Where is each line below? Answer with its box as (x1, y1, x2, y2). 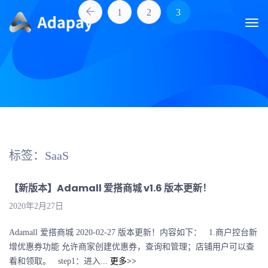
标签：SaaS (9, 149, 69, 163)
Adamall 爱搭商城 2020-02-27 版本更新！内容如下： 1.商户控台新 (9, 228, 257, 237)
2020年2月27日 (9, 202, 63, 211)
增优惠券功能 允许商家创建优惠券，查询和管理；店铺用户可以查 (9, 242, 254, 252)
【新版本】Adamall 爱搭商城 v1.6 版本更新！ (9, 181, 212, 196)
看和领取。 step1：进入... (9, 257, 110, 266)
